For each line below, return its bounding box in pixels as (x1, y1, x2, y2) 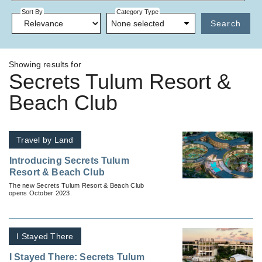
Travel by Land (16, 135, 74, 144)
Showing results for (9, 59, 81, 69)
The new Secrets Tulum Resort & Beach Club (9, 181, 144, 189)
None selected (111, 18, 164, 28)
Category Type (116, 8, 158, 16)
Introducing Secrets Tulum (9, 155, 129, 166)
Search (210, 18, 241, 28)
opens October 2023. (9, 189, 72, 196)
